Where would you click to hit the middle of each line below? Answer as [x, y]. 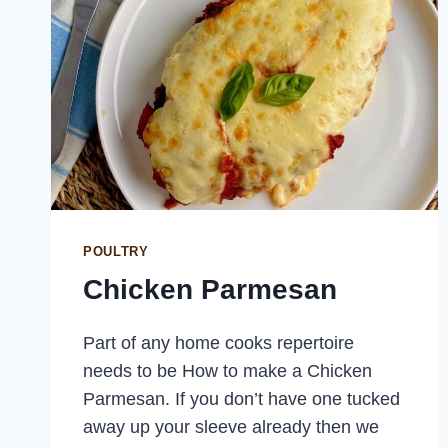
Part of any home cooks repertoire [218, 342]
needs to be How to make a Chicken [227, 370]
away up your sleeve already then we [231, 426]
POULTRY [116, 252]
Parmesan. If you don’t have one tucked [241, 398]
